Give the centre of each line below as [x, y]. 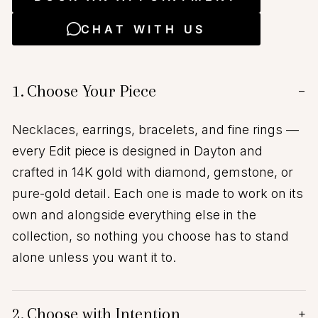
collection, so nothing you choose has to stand [150, 236]
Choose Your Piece [92, 91]
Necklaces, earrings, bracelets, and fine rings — [155, 130]
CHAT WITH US [143, 29]
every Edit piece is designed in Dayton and [137, 151]
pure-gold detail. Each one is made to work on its [158, 194]
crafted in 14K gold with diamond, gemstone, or [153, 172]
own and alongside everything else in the [134, 215]
